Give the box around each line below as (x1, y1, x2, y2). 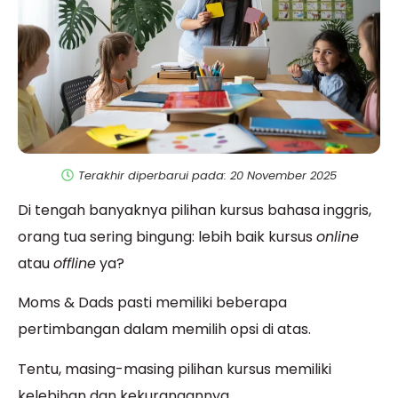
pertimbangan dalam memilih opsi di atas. (18, 319, 311, 340)
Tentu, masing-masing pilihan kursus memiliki (18, 358, 331, 379)
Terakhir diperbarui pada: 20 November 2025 (78, 166, 337, 184)
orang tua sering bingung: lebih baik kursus (18, 226, 316, 247)
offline (53, 252, 96, 274)
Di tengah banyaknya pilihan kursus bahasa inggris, (18, 199, 371, 220)
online (316, 226, 359, 247)
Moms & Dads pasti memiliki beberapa (18, 292, 287, 314)
